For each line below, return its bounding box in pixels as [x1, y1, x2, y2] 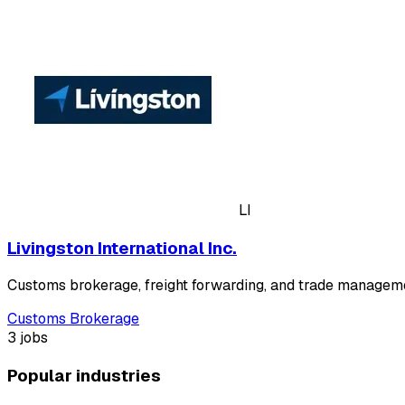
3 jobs [7, 328, 48, 348]
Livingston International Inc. [7, 236, 237, 259]
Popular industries [7, 364, 161, 388]
